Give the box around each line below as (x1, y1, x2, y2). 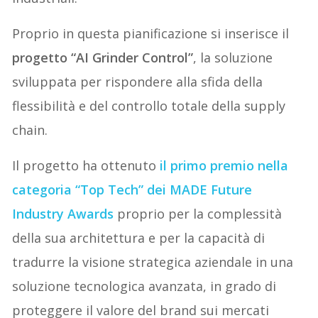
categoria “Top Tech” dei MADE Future (12, 181, 253, 199)
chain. (12, 121, 48, 139)
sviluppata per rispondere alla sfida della (12, 73, 263, 91)
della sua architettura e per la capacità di (12, 229, 265, 247)
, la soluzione (193, 49, 273, 67)
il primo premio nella (160, 157, 289, 175)
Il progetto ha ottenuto (12, 157, 160, 175)
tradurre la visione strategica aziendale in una (12, 253, 294, 271)
